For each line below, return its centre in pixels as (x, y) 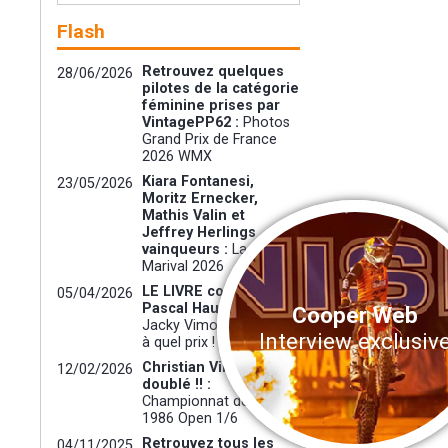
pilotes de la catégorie (221, 89)
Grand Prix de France (210, 140)
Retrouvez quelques (213, 72)
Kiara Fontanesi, (198, 182)
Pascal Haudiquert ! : (214, 309)
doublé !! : (177, 385)
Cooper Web (354, 314)
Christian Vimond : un (217, 368)
